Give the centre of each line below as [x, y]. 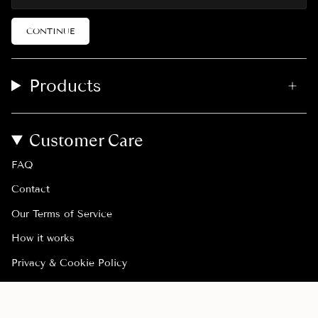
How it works [43, 238]
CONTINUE [50, 31]
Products [66, 86]
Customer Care [87, 140]
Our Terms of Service [62, 214]
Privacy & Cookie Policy [69, 263]
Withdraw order [48, 287]
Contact [31, 190]
